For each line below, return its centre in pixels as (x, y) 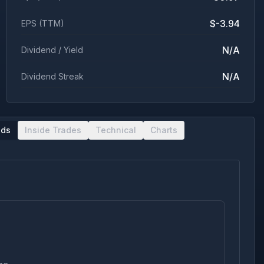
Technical (116, 130)
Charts (164, 130)
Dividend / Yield (52, 50)
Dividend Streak (52, 76)
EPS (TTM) (42, 23)
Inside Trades (53, 130)
